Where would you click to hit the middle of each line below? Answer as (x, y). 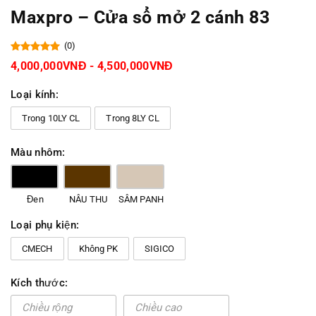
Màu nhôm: (38, 153)
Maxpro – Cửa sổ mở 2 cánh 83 (140, 18)
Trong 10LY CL (51, 119)
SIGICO (159, 249)
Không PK (98, 249)
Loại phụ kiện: (45, 225)
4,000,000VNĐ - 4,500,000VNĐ (92, 66)
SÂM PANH (141, 200)
